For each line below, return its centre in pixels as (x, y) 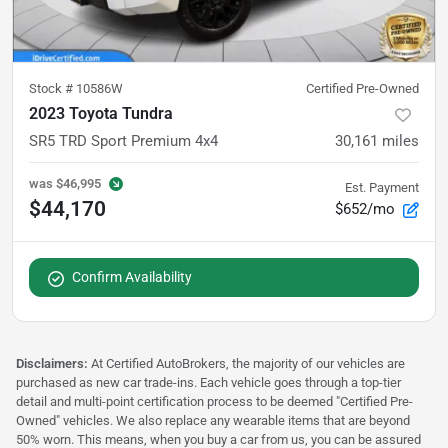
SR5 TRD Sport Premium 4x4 (123, 141)
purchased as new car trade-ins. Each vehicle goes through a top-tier (208, 383)
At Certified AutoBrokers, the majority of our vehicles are (248, 364)
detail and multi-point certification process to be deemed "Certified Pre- (214, 402)
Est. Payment (382, 188)
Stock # (52, 89)
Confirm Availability (132, 277)
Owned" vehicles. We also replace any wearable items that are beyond (213, 421)
